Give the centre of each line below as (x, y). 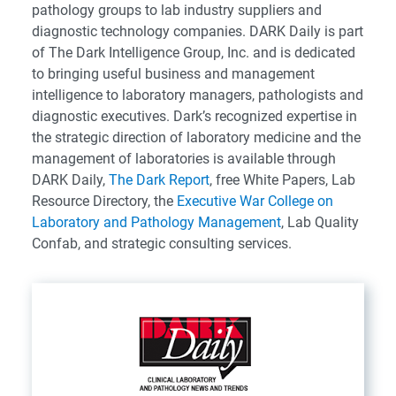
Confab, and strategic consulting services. (162, 244)
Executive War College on (255, 202)
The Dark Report (159, 180)
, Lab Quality (320, 223)
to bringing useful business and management (173, 74)
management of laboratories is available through (184, 159)
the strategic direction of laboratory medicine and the (196, 138)
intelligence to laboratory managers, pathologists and (198, 95)
